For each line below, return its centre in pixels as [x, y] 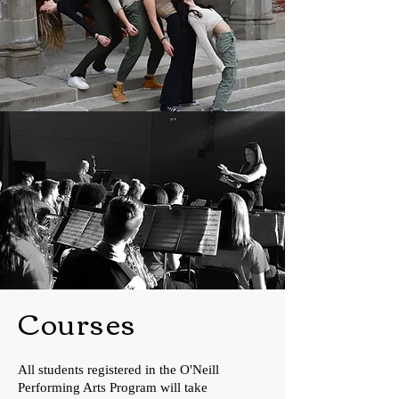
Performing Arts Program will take [113, 387]
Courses [77, 322]
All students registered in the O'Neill [118, 370]
